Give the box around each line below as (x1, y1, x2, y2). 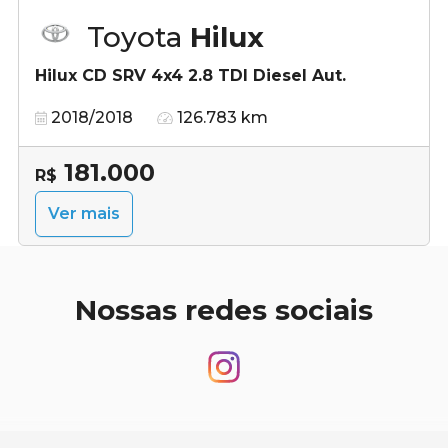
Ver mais (48, 203, 120, 223)
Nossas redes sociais (75, 292, 373, 327)
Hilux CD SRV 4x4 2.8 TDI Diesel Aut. (35, 65, 346, 85)
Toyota (87, 19, 190, 54)
